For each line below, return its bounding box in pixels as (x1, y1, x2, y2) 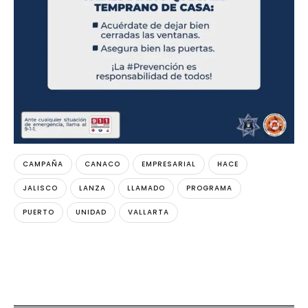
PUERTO (23, 207, 54, 217)
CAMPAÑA (23, 159, 63, 169)
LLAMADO (127, 183, 165, 193)
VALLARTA (128, 207, 169, 217)
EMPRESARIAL (142, 159, 196, 169)
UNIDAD (76, 207, 107, 217)
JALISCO (23, 183, 58, 193)
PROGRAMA (186, 183, 232, 193)
